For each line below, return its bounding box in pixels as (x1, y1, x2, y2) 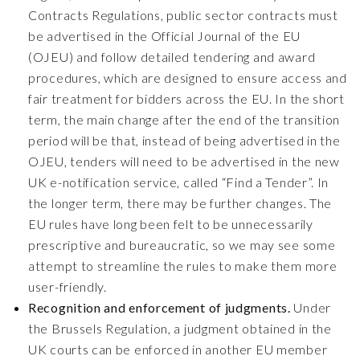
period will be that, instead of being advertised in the (28, 133, 341, 148)
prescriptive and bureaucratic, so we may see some (28, 237, 336, 252)
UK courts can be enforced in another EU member (28, 342, 328, 357)
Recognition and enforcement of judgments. (28, 300, 294, 315)
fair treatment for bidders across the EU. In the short (28, 91, 345, 106)
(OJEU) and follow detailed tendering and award (28, 49, 316, 64)
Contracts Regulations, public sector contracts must (28, 7, 338, 22)
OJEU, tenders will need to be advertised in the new (28, 153, 340, 169)
